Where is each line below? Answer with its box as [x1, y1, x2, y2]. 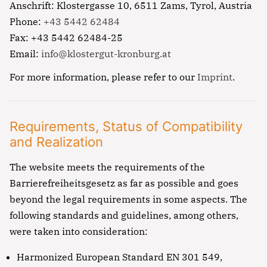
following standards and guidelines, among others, [10, 209, 238, 222]
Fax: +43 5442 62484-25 [10, 32, 123, 44]
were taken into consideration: [10, 225, 148, 238]
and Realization [10, 134, 103, 150]
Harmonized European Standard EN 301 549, [17, 251, 222, 263]
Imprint [197, 71, 232, 83]
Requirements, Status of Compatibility [10, 119, 243, 135]
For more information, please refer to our [10, 71, 197, 83]
